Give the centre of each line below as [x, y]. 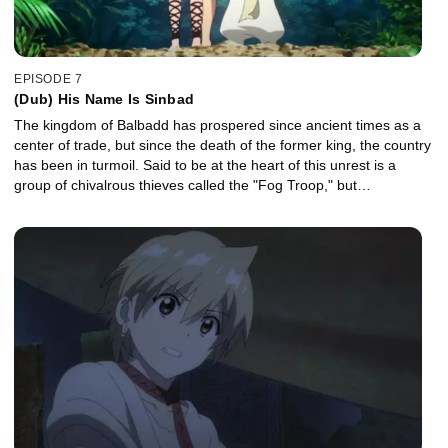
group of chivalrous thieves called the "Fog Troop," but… [192, 184]
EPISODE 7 [48, 78]
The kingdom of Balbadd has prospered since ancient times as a [217, 124]
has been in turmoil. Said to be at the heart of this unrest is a [205, 164]
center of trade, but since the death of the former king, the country [222, 144]
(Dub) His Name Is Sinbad [104, 98]
